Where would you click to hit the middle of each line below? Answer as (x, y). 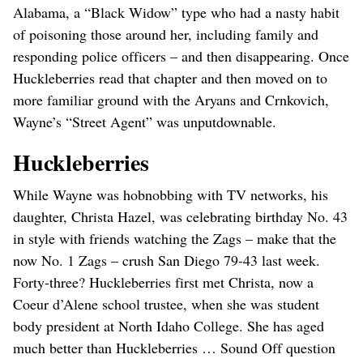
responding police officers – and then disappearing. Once (181, 56)
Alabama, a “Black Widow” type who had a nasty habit (176, 12)
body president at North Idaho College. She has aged (169, 325)
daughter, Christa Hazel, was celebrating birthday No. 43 (180, 216)
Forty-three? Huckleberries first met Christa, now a (163, 282)
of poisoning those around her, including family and (166, 34)
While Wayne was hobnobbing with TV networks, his (171, 194)
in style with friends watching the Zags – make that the (175, 238)
